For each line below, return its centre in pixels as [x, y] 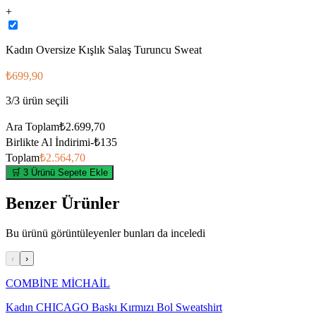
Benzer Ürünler [63, 203]
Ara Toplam [32, 126]
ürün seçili [44, 100]
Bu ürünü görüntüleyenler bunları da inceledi [105, 233]
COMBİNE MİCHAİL [58, 283]
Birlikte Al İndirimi [48, 142]
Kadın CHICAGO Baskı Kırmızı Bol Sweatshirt [114, 307]
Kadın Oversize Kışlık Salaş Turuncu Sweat [104, 49]
